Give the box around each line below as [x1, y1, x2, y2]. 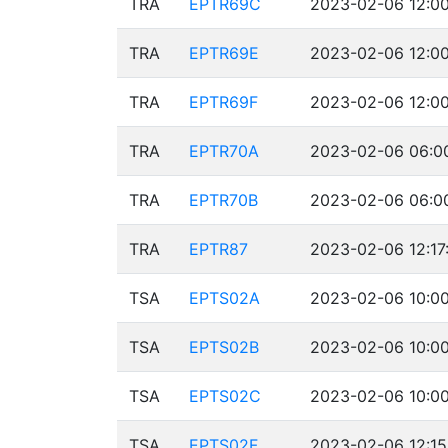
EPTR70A [189, 141, 259, 161]
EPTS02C [189, 386, 261, 406]
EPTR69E [189, 43, 259, 63]
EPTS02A [189, 288, 260, 308]
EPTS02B [189, 337, 259, 357]
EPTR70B [189, 190, 258, 210]
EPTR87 [189, 239, 248, 259]
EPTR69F [189, 92, 258, 112]
